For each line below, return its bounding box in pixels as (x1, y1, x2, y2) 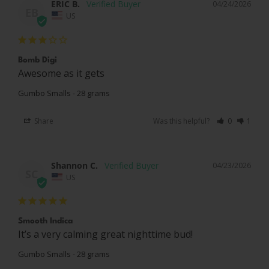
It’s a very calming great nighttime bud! (18, 228, 193, 241)
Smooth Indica (18, 217, 73, 226)
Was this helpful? (153, 115, 212, 126)
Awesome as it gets (18, 66, 104, 80)
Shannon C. (51, 159, 98, 171)
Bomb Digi (18, 55, 57, 64)
